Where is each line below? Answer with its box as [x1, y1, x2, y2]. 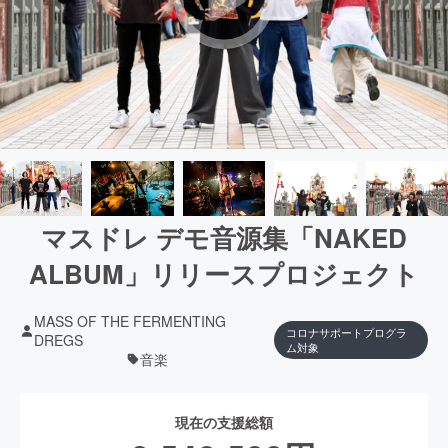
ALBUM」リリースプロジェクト [29, 254, 419, 292]
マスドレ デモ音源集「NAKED [41, 218, 407, 256]
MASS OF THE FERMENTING [34, 310, 226, 331]
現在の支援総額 [175, 411, 273, 432]
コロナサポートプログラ [286, 324, 408, 341]
